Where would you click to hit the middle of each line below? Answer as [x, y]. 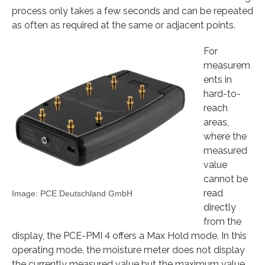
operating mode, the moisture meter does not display [128, 250]
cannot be [226, 179]
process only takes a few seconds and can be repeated [132, 11]
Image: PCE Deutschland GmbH [72, 193]
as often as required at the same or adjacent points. [124, 25]
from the [222, 221]
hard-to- [222, 93]
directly [220, 207]
